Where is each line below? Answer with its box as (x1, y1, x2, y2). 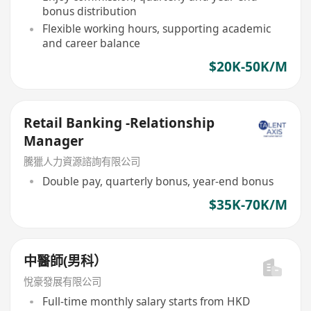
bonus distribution (42, 3, 137, 19)
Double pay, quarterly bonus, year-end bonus (42, 174, 274, 190)
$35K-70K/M (208, 196, 287, 215)
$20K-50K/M (208, 58, 287, 76)
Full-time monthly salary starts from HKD (42, 294, 250, 310)
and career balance (42, 35, 140, 51)
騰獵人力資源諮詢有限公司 (24, 154, 141, 168)
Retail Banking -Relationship (24, 113, 215, 132)
